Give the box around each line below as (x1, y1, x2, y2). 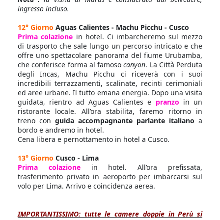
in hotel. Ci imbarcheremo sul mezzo (76, 32, 203, 41)
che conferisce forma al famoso (18, 60, 124, 69)
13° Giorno (18, 153, 54, 163)
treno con (18, 116, 55, 125)
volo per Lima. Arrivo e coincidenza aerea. (18, 181, 157, 191)
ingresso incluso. (18, 4, 69, 13)
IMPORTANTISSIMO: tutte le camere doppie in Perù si (18, 209, 202, 219)
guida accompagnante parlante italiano (55, 116, 194, 125)
